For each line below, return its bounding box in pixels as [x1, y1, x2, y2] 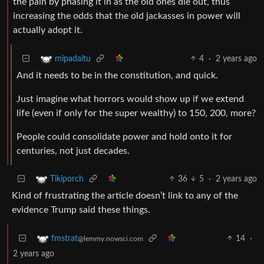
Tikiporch [50, 174, 84, 183]
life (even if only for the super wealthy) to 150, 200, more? [16, 108, 256, 118]
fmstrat [51, 234, 78, 243]
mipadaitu [55, 54, 91, 63]
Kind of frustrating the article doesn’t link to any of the [12, 190, 238, 200]
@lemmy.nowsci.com [78, 235, 143, 242]
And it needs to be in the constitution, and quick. [16, 70, 218, 80]
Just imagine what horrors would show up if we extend [16, 94, 244, 104]
